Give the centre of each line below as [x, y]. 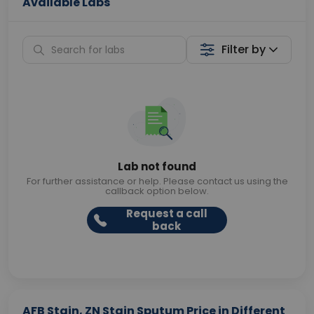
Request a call [166, 213]
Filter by [244, 49]
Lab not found [157, 166]
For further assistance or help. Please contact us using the [157, 181]
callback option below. [157, 191]
